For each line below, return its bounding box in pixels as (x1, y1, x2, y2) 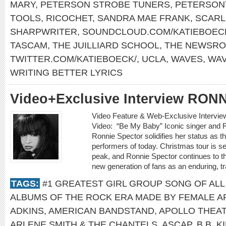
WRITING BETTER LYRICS (10, 67, 123, 78)
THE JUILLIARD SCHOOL (52, 40, 159, 50)
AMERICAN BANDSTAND (48, 205, 154, 216)
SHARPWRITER (10, 26, 77, 37)
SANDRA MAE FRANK (97, 13, 190, 23)
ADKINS (10, 205, 44, 216)
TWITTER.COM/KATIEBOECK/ (10, 53, 137, 64)
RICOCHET (46, 13, 92, 23)
